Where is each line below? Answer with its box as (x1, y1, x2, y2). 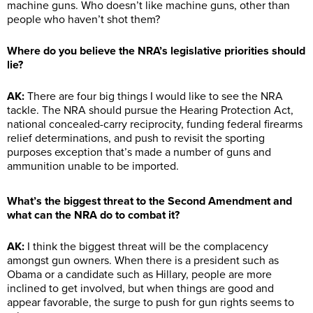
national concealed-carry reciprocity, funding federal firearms (7, 117, 303, 132)
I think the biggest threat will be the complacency (24, 240, 268, 254)
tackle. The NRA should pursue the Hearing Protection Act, (7, 103, 293, 118)
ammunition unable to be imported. (7, 159, 179, 174)
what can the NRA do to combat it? (7, 208, 180, 223)
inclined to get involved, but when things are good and (7, 282, 274, 296)
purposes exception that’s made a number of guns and (7, 145, 271, 160)
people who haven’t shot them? (7, 13, 160, 27)
